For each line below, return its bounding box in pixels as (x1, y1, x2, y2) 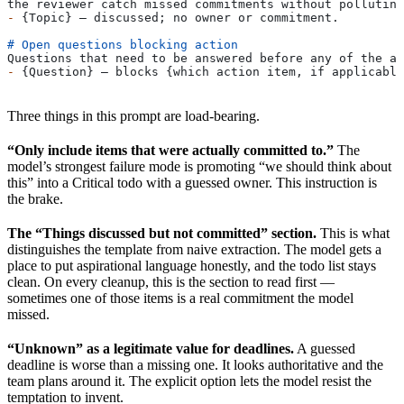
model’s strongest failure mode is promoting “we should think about (7, 159, 391, 175)
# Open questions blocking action (7, 38, 238, 52)
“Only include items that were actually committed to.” (7, 142, 334, 159)
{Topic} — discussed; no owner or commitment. (14, 11, 339, 25)
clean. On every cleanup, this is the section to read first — (7, 274, 335, 290)
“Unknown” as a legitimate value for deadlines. (7, 341, 294, 357)
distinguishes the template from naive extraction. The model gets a (7, 242, 381, 258)
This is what (317, 225, 390, 242)
